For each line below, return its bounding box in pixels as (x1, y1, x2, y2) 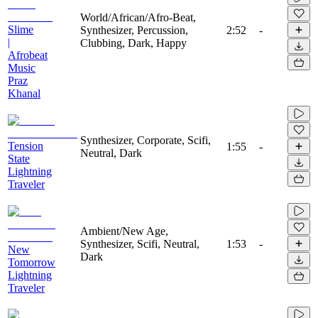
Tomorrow (8, 256, 55, 268)
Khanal (8, 87, 40, 99)
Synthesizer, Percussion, (80, 23, 188, 36)
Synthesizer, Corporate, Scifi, (80, 133, 211, 146)
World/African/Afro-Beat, (80, 11, 196, 23)
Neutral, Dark (80, 146, 142, 159)
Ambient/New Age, (80, 224, 168, 237)
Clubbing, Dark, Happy (80, 36, 187, 49)
